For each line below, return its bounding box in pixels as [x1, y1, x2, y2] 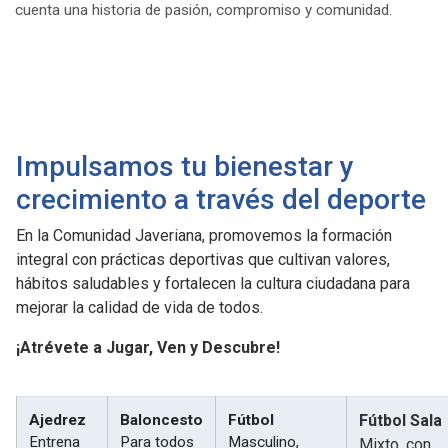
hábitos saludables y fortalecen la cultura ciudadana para [16, 273, 410, 293]
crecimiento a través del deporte [16, 182, 426, 216]
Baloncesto [120, 410, 203, 429]
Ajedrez [29, 410, 86, 429]
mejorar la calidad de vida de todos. [16, 297, 263, 317]
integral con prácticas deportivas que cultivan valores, [16, 249, 390, 269]
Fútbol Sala [359, 410, 442, 430]
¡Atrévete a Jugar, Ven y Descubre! [16, 337, 280, 357]
